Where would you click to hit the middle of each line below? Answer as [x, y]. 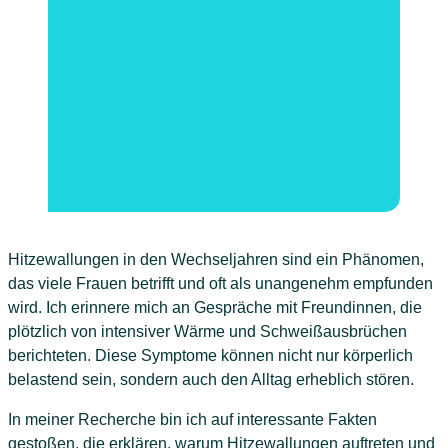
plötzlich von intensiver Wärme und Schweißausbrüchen [207, 332]
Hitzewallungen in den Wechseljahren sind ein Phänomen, [216, 260]
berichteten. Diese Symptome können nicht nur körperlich [210, 356]
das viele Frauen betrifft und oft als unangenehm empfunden [220, 284]
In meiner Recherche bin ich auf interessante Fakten [192, 420]
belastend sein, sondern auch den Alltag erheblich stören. [211, 380]
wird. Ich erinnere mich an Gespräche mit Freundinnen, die [215, 308]
